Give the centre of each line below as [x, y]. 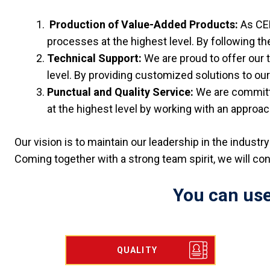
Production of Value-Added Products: [144, 25]
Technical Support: [96, 58]
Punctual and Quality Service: [121, 92]
